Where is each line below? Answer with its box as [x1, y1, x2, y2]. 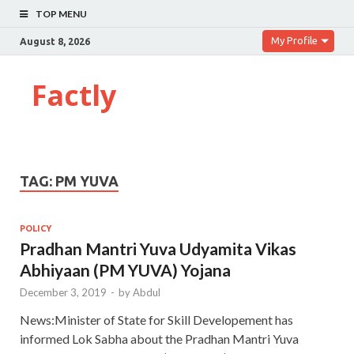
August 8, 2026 [20, 36, 90, 47]
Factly [32, 76, 116, 115]
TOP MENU [36, 8, 87, 20]
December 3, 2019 [20, 285, 107, 299]
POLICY [20, 223, 51, 233]
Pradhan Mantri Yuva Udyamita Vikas [20, 238, 296, 258]
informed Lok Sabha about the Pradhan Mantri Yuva [20, 330, 299, 346]
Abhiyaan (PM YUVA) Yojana [20, 259, 231, 280]
